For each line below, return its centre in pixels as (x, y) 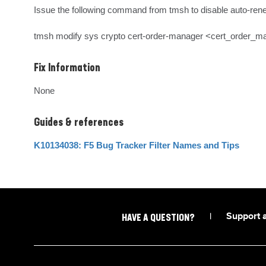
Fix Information (67, 68)
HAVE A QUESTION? (158, 218)
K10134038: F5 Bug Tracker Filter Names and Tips (137, 145)
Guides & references (79, 123)
